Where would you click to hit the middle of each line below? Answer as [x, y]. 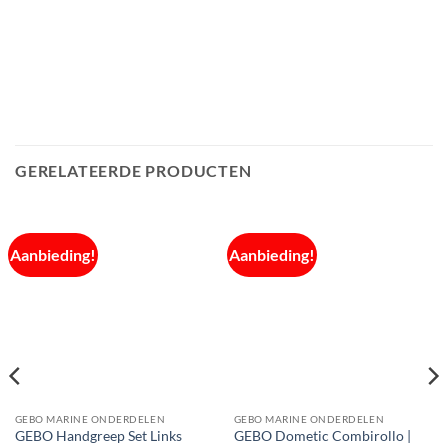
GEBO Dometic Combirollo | [322, 435]
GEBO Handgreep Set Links [98, 435]
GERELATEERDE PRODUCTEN [133, 170]
